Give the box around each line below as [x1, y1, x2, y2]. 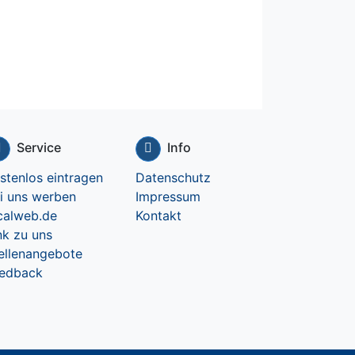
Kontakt [136, 207, 181, 223]
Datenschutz [136, 169, 211, 185]
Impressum [136, 188, 200, 204]
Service [17, 139, 61, 155]
